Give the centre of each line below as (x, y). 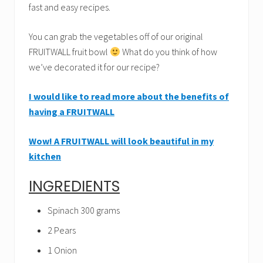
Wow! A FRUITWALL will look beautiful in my (121, 141)
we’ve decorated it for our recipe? (94, 67)
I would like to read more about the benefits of (129, 96)
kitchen (45, 156)
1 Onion (62, 250)
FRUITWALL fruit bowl (69, 52)
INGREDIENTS (74, 186)
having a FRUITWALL (72, 112)
